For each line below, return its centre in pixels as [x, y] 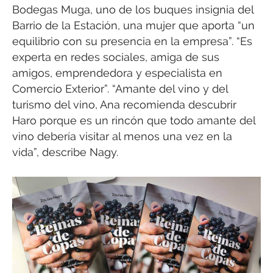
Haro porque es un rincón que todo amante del [134, 121]
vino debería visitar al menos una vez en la [122, 136]
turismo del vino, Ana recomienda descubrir [124, 105]
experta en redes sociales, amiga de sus [116, 57]
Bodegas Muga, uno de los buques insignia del [133, 10]
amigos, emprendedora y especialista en [117, 73]
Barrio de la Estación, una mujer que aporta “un [133, 26]
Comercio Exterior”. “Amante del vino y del [120, 89]
